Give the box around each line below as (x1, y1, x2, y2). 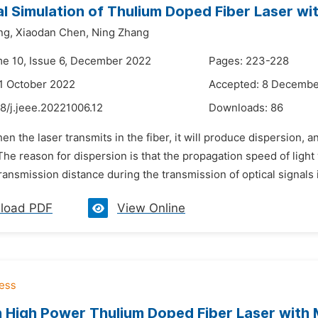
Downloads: (209, 102, 270, 114)
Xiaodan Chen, (16, 26, 89, 39)
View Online (117, 201, 185, 215)
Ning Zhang (92, 26, 149, 39)
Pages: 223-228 (209, 55, 289, 67)
